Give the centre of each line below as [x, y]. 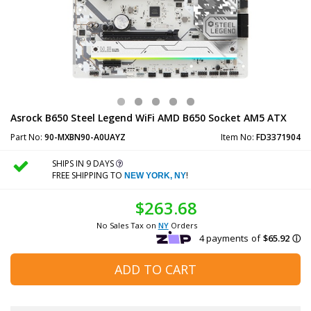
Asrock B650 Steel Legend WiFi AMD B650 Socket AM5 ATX [149, 117]
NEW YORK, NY [155, 175]
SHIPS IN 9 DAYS [84, 163]
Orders [183, 225]
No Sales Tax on [127, 225]
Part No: [27, 137]
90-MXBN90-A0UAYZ [85, 137]
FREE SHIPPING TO [88, 175]
